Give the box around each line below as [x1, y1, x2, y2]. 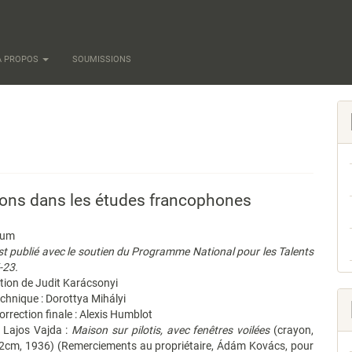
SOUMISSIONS [71, 54, 131, 64]
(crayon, [269, 324, 313, 336]
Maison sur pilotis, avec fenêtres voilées [71, 324, 270, 336]
